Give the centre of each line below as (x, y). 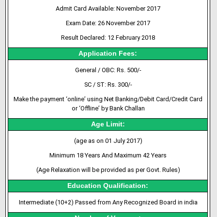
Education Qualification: (108, 186)
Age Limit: (108, 124)
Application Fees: (108, 54)
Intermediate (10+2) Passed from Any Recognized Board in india (108, 202)
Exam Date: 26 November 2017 (108, 23)
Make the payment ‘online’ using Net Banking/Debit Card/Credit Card (108, 99)
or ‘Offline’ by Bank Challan (108, 108)
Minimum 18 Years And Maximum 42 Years (108, 155)
